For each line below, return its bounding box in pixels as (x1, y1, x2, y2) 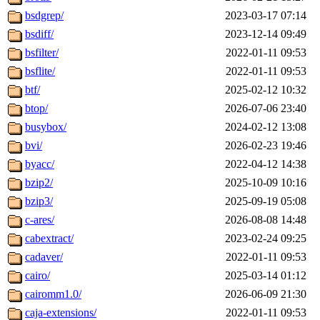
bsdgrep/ (25, 9, 64, 22)
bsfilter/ (25, 46, 59, 59)
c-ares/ (25, 214, 54, 226)
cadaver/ (25, 251, 63, 264)
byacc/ (25, 158, 54, 171)
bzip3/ (25, 195, 53, 208)
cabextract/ (25, 232, 74, 245)
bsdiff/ (25, 28, 54, 41)
